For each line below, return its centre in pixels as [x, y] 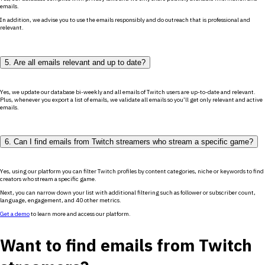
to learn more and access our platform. [80, 214]
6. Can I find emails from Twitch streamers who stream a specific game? [129, 142]
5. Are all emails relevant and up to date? [75, 62]
